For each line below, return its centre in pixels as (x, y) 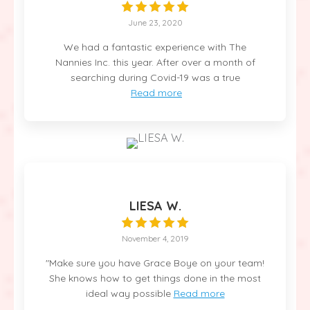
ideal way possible (128, 293)
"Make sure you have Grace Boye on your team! (155, 263)
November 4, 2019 (155, 238)
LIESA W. (155, 206)
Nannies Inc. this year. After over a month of (155, 62)
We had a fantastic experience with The (155, 47)
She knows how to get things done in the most (155, 278)
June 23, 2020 (155, 22)
